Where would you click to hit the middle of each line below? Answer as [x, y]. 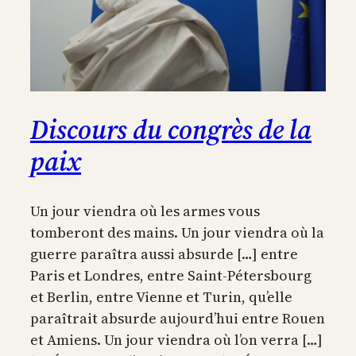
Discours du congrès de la [171, 130]
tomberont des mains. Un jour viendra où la [177, 232]
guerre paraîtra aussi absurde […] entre [164, 253]
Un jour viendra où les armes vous [145, 211]
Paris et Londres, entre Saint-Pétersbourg [171, 275]
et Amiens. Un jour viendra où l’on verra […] [176, 339]
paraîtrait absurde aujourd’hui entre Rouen [178, 318]
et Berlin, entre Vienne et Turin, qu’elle [161, 296]
